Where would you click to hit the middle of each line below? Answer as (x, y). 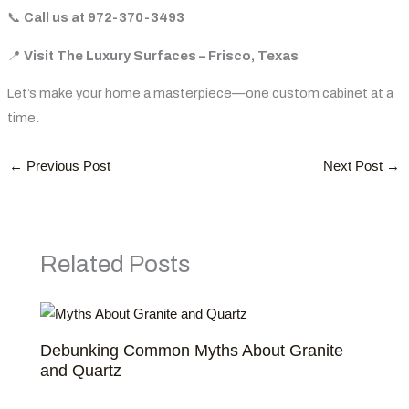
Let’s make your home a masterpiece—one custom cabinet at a (200, 94)
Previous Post (66, 167)
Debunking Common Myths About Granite (192, 351)
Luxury (108, 55)
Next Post (355, 167)
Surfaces (164, 55)
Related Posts (115, 263)
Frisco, (231, 55)
